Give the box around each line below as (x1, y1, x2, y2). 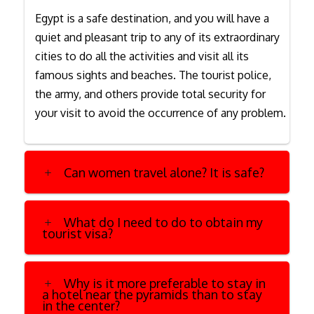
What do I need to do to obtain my (64, 214, 263, 230)
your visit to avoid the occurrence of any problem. (35, 105, 286, 120)
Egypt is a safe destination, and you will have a (35, 11, 269, 25)
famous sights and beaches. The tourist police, (35, 67, 271, 82)
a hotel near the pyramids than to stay (42, 286, 262, 302)
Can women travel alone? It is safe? (64, 164, 264, 180)
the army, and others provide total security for (35, 86, 266, 101)
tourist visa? (42, 225, 113, 241)
